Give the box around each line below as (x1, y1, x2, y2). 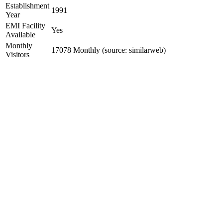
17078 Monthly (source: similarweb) (51, 46, 166, 54)
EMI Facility (5, 21, 45, 30)
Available (5, 30, 35, 39)
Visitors (5, 50, 29, 59)
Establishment (5, 1, 49, 10)
